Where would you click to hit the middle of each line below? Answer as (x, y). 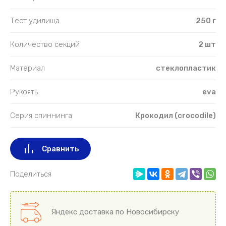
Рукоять (24, 92)
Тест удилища (35, 20)
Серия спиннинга (41, 115)
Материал (27, 68)
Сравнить (61, 149)
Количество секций (45, 44)
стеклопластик (186, 68)
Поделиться (31, 174)
